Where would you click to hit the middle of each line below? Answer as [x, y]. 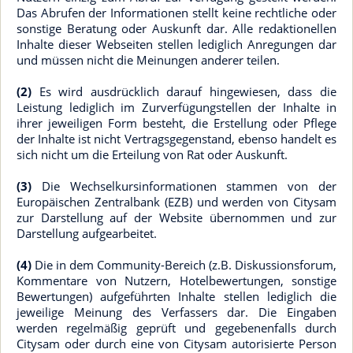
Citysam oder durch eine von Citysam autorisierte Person [176, 344]
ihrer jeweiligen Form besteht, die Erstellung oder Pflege [176, 123]
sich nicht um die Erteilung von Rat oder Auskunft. [152, 154]
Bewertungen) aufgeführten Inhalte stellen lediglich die [176, 296]
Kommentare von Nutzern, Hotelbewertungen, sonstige [176, 281]
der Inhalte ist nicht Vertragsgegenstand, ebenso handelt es [176, 139]
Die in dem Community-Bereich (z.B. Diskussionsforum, [184, 265]
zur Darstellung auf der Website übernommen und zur [176, 217]
